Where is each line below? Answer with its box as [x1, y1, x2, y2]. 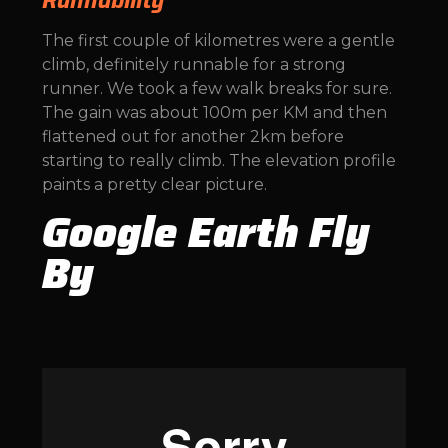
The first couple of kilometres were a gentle [42, 31, 395, 51]
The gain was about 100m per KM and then [42, 103, 387, 123]
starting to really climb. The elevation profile [42, 151, 396, 171]
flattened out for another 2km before [42, 127, 344, 147]
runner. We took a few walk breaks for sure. [42, 79, 392, 99]
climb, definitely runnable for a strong [42, 55, 346, 75]
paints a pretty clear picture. [42, 175, 271, 195]
